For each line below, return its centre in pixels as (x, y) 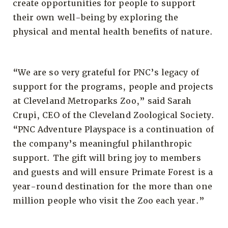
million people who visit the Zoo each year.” (109, 201)
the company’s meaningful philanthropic (103, 144)
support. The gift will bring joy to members (107, 158)
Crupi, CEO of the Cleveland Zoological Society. (113, 115)
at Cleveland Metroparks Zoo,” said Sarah (102, 101)
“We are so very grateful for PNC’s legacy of (106, 72)
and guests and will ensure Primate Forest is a (113, 172)
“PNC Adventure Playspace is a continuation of (113, 129)
